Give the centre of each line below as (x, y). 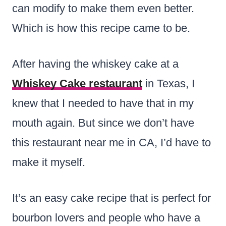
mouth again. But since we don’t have (103, 123)
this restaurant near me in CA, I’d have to (111, 142)
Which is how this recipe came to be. (101, 28)
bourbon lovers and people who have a (106, 217)
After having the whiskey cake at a (95, 64)
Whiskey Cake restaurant (77, 83)
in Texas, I (168, 83)
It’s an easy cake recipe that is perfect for (111, 198)
